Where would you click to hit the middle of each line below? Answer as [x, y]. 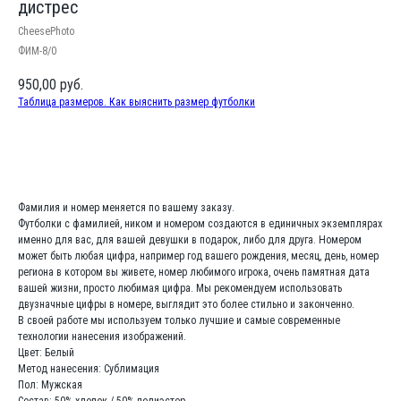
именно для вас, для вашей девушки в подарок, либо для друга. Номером [190, 240]
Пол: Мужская [50, 385]
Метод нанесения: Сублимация [89, 369]
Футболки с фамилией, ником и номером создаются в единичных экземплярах [200, 224]
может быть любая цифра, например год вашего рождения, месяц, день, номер [198, 256]
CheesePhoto [46, 31]
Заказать [200, 150]
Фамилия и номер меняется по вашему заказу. [126, 208]
